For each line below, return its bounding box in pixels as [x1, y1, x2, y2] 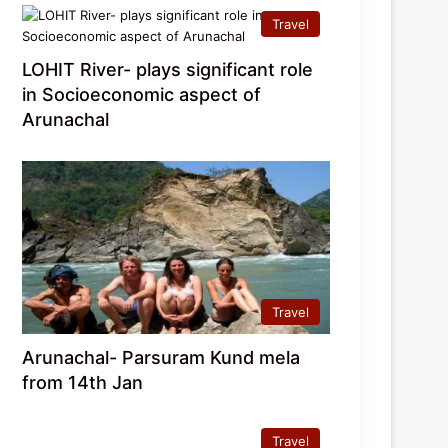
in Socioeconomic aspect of [22, 83, 262, 105]
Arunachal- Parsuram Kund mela [22, 346, 301, 368]
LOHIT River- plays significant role [22, 58, 314, 80]
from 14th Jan [22, 371, 144, 393]
